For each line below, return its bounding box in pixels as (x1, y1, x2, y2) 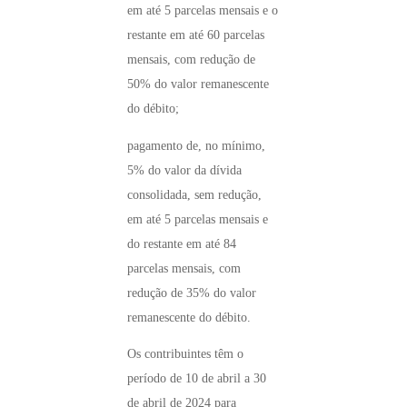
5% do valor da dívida (127, 163, 242, 177)
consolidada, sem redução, (127, 187, 262, 202)
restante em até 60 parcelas (127, 28, 264, 43)
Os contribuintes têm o (127, 347, 243, 362)
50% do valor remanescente (127, 77, 269, 92)
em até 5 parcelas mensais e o (127, 4, 278, 18)
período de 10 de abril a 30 (127, 372, 266, 386)
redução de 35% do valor (127, 285, 256, 300)
